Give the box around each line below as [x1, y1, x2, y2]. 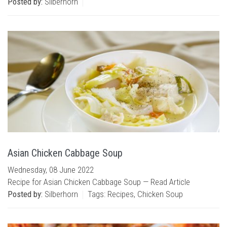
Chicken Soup [137, 189, 183, 199]
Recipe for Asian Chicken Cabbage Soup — [8, 177, 150, 187]
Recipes [107, 189, 134, 199]
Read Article [150, 177, 190, 187]
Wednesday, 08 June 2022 [8, 165, 94, 175]
